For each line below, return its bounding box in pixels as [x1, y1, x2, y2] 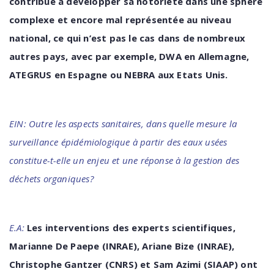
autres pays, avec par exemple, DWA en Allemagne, [9, 50, 250, 62]
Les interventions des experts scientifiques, [27, 221, 235, 234]
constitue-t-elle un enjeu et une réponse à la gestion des [9, 154, 240, 166]
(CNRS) [105, 258, 138, 270]
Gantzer [64, 258, 103, 270]
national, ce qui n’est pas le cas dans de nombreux [9, 32, 246, 44]
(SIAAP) [203, 258, 239, 270]
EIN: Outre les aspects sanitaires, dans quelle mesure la [9, 117, 237, 130]
